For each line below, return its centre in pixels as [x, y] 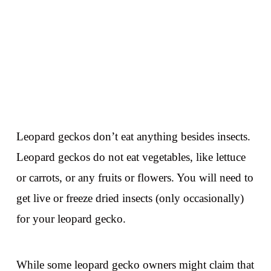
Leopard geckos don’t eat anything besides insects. [133, 137]
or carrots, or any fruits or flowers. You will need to [135, 178]
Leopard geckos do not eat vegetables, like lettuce [131, 157]
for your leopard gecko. [71, 219]
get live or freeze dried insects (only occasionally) [130, 198]
